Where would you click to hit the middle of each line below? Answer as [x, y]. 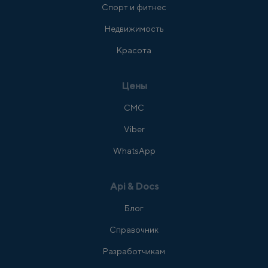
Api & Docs [134, 186]
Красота [134, 50]
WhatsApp [134, 151]
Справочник [134, 230]
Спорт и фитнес [134, 7]
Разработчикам [134, 251]
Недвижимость [134, 29]
